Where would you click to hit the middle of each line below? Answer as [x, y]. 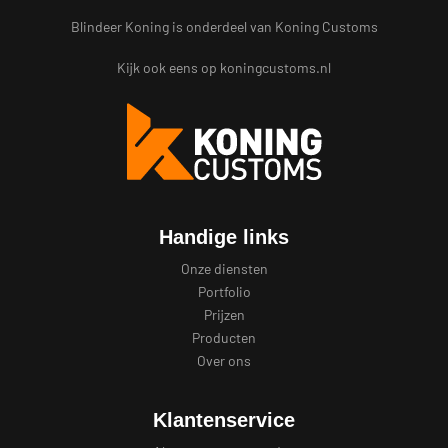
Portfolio [224, 292]
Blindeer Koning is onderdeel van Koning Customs [224, 27]
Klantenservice [224, 419]
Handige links [224, 237]
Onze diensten [224, 269]
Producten [224, 338]
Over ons [224, 361]
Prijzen [224, 315]
